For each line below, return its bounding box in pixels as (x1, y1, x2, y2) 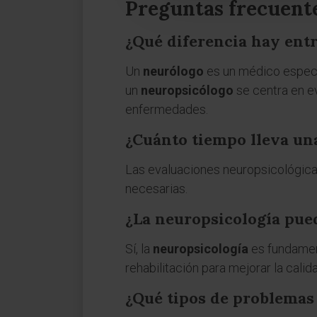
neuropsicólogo (141, 83, 234, 98)
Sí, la (125, 241, 153, 256)
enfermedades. (125, 102, 208, 117)
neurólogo (143, 64, 204, 79)
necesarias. (125, 181, 188, 196)
